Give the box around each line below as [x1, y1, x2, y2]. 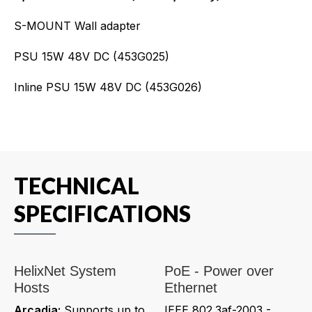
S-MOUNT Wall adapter [14, 18, 141, 33]
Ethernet [164, 279, 217, 295]
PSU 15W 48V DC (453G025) [14, 49, 169, 63]
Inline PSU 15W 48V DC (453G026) [14, 79, 202, 94]
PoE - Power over [164, 263, 274, 279]
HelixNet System [14, 263, 116, 279]
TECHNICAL [14, 171, 139, 199]
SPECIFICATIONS [14, 199, 191, 227]
